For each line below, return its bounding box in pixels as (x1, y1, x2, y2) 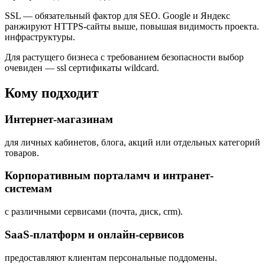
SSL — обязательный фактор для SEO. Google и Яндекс (5, 11, 230, 21)
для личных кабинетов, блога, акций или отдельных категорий (5, 137, 260, 147)
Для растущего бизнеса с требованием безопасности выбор (5, 52, 244, 63)
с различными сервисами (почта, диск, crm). (5, 206, 183, 217)
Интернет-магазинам (5, 113, 113, 125)
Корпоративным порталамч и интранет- (5, 169, 214, 182)
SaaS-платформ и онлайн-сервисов (5, 228, 184, 241)
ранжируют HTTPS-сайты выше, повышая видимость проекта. (5, 21, 259, 32)
